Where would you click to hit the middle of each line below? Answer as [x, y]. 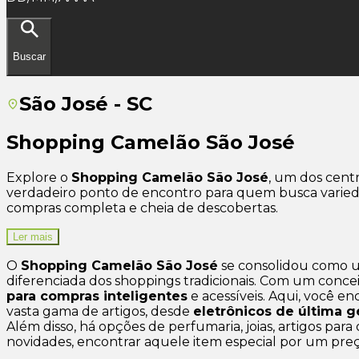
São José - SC [86, 103]
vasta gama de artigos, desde [100, 312]
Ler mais [33, 237]
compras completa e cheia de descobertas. [142, 208]
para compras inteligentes [97, 296]
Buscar [29, 57]
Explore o [39, 178]
